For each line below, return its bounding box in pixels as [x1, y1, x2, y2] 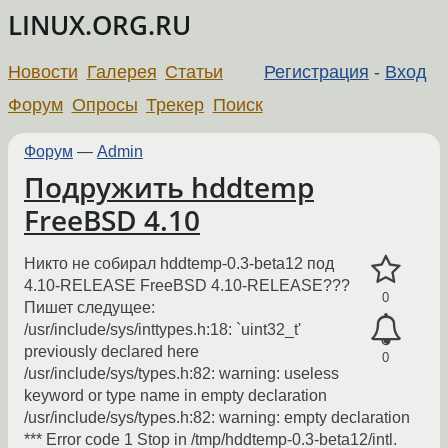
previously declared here [24, 343, 199, 361]
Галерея [86, 61, 157, 82]
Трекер [146, 94, 205, 115]
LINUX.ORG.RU [8, 8, 191, 43]
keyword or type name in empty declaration [24, 387, 327, 405]
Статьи [165, 61, 224, 82]
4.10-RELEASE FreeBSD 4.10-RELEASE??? [24, 277, 350, 295]
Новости [8, 61, 78, 82]
